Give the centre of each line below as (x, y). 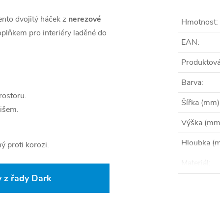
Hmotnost (199, 22)
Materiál (195, 163)
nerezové (85, 19)
